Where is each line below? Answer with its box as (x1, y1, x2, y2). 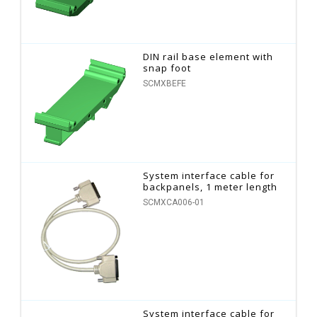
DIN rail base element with (143, 50, 274, 64)
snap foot (143, 62, 192, 75)
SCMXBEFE (143, 79, 187, 89)
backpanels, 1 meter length (143, 180, 278, 194)
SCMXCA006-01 (143, 197, 205, 208)
